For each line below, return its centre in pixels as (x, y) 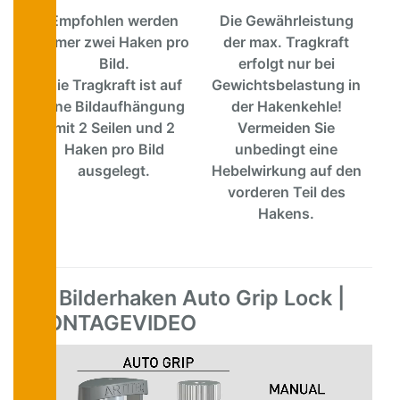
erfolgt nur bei (286, 64)
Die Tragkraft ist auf (114, 85)
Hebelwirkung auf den (286, 171)
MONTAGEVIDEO (112, 323)
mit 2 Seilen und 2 (114, 128)
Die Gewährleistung (286, 21)
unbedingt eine (286, 150)
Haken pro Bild (114, 150)
